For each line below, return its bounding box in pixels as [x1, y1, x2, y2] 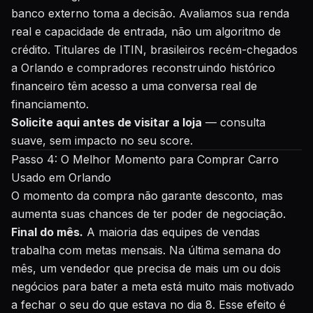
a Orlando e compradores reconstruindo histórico [11, 61, 275, 75]
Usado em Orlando [11, 170, 111, 184]
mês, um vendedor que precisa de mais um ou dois [11, 261, 281, 275]
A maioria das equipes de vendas [83, 225, 260, 239]
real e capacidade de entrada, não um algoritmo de [11, 24, 281, 38]
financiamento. [11, 97, 89, 111]
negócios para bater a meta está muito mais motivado [11, 279, 294, 293]
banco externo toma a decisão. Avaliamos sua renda [11, 6, 289, 20]
